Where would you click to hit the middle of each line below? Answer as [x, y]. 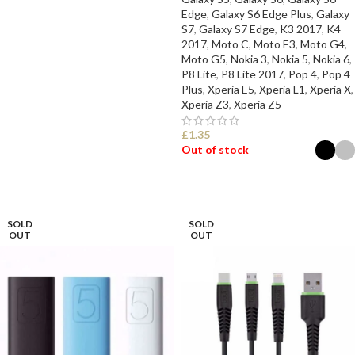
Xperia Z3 [205, 104]
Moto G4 [323, 44]
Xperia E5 [231, 89]
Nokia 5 [290, 59]
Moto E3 [275, 44]
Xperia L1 [282, 89]
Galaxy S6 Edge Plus [261, 14]
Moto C [230, 44]
